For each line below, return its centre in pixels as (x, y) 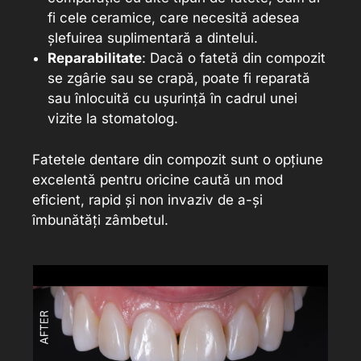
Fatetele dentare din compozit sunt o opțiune (178, 159)
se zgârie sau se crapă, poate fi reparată (178, 79)
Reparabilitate (94, 58)
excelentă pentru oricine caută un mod (158, 179)
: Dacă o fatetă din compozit (233, 58)
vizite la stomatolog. (112, 119)
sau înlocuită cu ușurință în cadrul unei (172, 99)
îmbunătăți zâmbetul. (100, 220)
